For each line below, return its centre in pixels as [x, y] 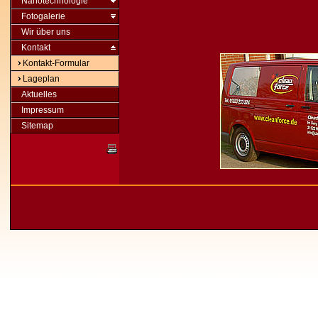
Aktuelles [39, 94]
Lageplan [41, 79]
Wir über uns [46, 32]
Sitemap [37, 126]
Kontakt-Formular [56, 63]
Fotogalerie [43, 16]
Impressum [43, 110]
